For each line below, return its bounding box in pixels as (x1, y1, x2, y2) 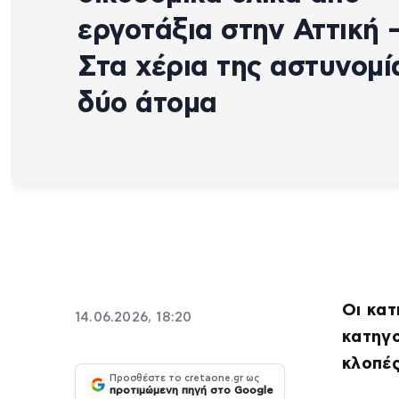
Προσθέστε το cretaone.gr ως (110, 373, 259, 384)
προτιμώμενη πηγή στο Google (110, 385, 273, 396)
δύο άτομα (77, 88, 217, 118)
